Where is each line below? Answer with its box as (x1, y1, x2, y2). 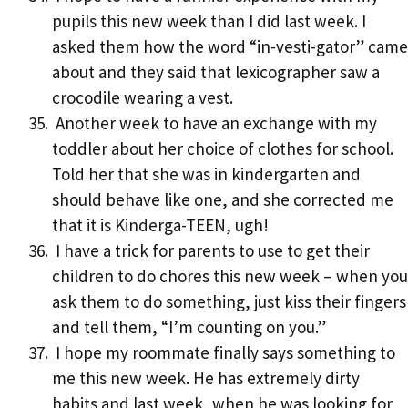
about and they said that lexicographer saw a (52, 61, 380, 84)
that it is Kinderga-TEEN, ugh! (52, 214, 269, 237)
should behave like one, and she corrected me (52, 189, 393, 211)
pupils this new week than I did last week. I (52, 10, 366, 33)
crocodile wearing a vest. (52, 87, 233, 109)
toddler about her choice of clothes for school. (52, 138, 393, 160)
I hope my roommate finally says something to (52, 342, 395, 364)
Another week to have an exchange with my (52, 112, 377, 135)
